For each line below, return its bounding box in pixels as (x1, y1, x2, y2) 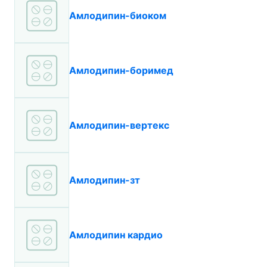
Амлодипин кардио (69, 229, 163, 241)
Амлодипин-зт (69, 174, 140, 186)
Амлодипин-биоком (69, 10, 166, 21)
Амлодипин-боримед (69, 64, 173, 76)
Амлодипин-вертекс (69, 119, 169, 131)
